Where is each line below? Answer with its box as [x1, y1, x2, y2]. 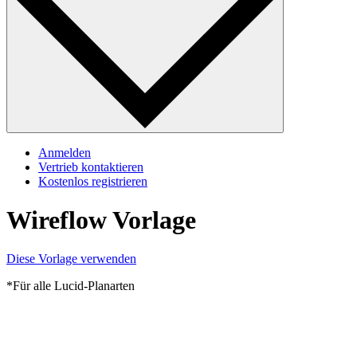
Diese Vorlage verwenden [6, 252, 136, 266]
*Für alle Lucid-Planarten [6, 279, 135, 293]
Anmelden [38, 145, 91, 159]
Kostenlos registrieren [38, 174, 147, 188]
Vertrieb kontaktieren [38, 159, 143, 174]
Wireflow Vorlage [6, 206, 196, 235]
